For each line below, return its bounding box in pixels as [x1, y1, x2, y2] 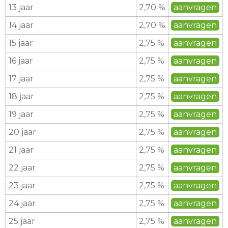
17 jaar [9, 74, 34, 83]
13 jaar [9, 3, 34, 12]
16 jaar [9, 56, 33, 66]
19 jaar [9, 109, 34, 119]
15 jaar [9, 38, 33, 48]
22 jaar [9, 163, 36, 173]
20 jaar [9, 127, 36, 137]
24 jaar [9, 198, 36, 208]
